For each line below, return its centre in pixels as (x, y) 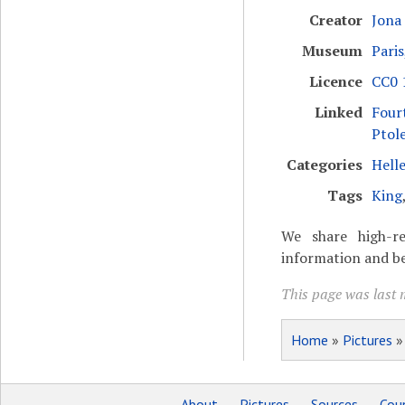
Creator (335, 20)
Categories (324, 165)
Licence (335, 81)
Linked (338, 112)
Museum (332, 51)
